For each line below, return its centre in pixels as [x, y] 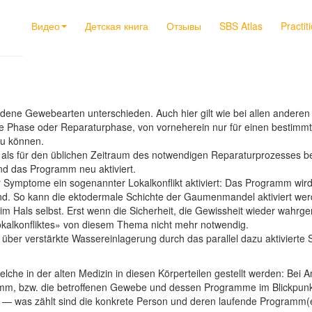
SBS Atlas [241, 26]
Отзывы [184, 26]
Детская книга [117, 26]
